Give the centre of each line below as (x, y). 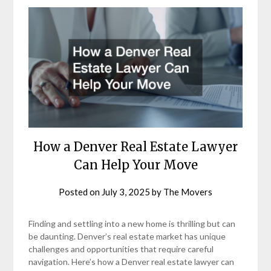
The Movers (188, 191)
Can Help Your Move (135, 165)
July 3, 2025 (126, 191)
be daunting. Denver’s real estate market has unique (127, 236)
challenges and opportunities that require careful (121, 249)
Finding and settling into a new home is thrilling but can (132, 223)
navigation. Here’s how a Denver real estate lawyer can (132, 261)
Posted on (80, 191)
